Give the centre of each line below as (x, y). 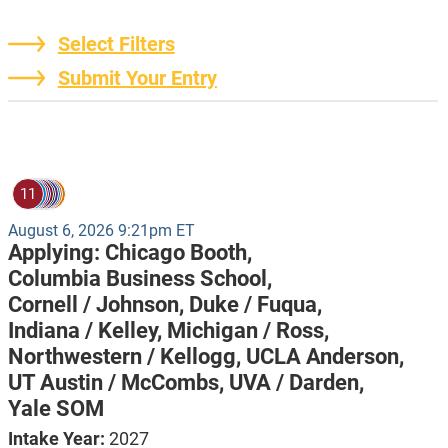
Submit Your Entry (137, 78)
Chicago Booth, (178, 253)
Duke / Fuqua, (255, 305)
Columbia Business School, (139, 279)
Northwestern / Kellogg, (126, 357)
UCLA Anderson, (324, 357)
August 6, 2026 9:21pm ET (101, 231)
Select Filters (116, 44)
